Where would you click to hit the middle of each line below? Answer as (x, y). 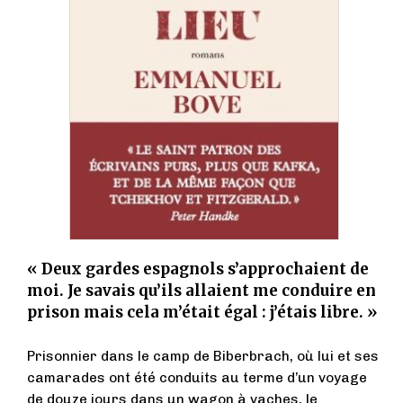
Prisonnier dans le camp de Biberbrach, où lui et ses (203, 356)
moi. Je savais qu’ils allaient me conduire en (201, 290)
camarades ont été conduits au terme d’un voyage (197, 377)
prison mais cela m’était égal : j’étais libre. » (202, 312)
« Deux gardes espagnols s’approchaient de (198, 269)
